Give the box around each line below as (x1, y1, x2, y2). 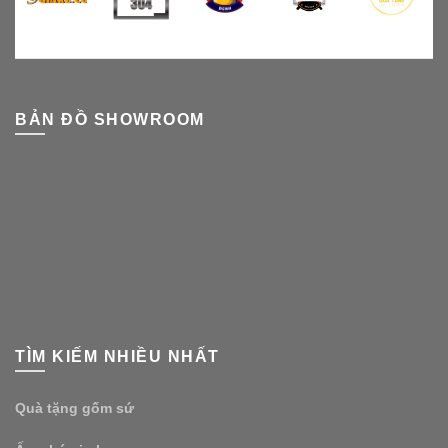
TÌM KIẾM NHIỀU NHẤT (15, 347, 220, 365)
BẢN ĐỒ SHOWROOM (15, 110, 205, 128)
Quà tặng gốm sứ (15, 399, 134, 416)
